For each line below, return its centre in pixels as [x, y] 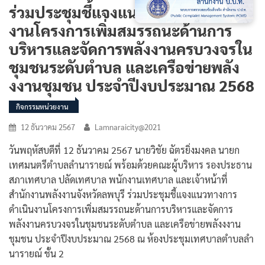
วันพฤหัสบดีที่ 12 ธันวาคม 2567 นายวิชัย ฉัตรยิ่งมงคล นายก [124, 150]
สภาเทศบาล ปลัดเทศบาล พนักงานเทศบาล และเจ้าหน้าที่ [118, 179]
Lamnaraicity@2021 [128, 127]
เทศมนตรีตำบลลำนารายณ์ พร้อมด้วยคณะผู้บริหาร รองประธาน [130, 164]
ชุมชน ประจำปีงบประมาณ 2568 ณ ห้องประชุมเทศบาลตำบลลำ [131, 238]
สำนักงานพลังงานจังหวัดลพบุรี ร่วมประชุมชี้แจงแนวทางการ [123, 194]
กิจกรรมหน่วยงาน [42, 106]
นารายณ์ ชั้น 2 [36, 253]
